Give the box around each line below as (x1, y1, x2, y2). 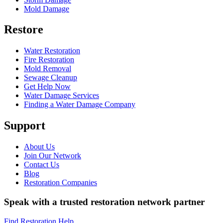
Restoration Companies (24, 178, 97, 187)
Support (4, 119, 45, 132)
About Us (24, 142, 55, 151)
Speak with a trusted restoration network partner (4, 196, 205, 207)
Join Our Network (24, 151, 81, 160)
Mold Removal (24, 64, 71, 73)
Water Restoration (24, 46, 80, 55)
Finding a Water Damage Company (24, 100, 135, 109)
